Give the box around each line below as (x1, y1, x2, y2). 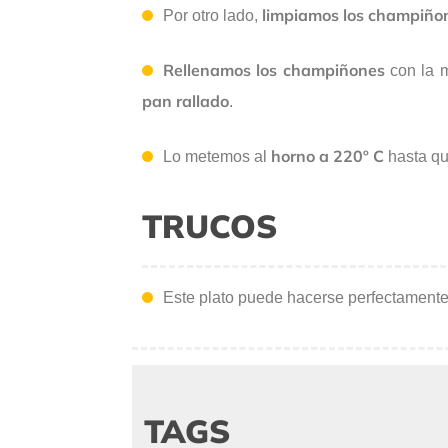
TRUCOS (142, 206, 277, 247)
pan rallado (142, 91, 229, 112)
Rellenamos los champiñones (163, 60, 385, 81)
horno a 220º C (271, 146, 384, 167)
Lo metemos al (163, 148, 271, 166)
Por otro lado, (163, 7, 258, 25)
